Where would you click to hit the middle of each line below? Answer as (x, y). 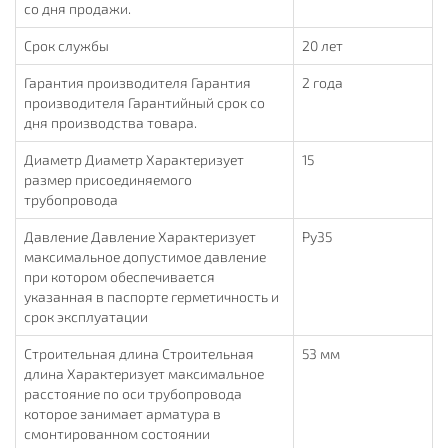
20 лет (322, 45)
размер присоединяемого (108, 179)
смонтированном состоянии (117, 433)
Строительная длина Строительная (139, 353)
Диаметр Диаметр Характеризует (134, 159)
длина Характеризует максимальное (144, 373)
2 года (322, 82)
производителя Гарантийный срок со (144, 102)
